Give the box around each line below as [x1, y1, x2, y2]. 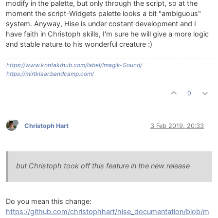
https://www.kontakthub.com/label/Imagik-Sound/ [6, 61, 142, 69]
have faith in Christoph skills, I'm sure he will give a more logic [6, 30, 209, 39]
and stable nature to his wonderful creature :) [6, 40, 152, 49]
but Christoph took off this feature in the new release [16, 162, 190, 171]
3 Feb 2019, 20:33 [150, 122, 204, 129]
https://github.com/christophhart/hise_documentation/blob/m [6, 207, 209, 217]
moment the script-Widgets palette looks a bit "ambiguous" [6, 9, 201, 18]
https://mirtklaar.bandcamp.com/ [6, 70, 94, 78]
